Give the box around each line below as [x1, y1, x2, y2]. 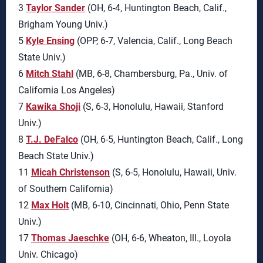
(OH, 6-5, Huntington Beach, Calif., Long [78, 134, 243, 145]
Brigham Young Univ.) [18, 19, 108, 30]
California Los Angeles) [18, 85, 115, 96]
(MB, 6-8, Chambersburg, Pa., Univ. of [73, 68, 228, 79]
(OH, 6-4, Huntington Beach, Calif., [85, 2, 227, 14]
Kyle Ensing [26, 35, 75, 46]
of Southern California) [18, 183, 113, 194]
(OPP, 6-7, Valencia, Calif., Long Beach [75, 35, 232, 46]
